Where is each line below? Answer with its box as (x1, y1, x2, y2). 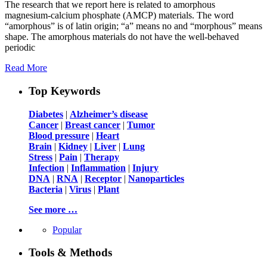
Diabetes (29, 108, 63, 119)
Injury (132, 162, 159, 173)
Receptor (85, 173, 122, 184)
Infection (29, 162, 64, 173)
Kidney (58, 141, 88, 151)
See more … (29, 204, 77, 215)
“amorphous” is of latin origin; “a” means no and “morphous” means (5, 21, 262, 32)
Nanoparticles (128, 173, 184, 184)
